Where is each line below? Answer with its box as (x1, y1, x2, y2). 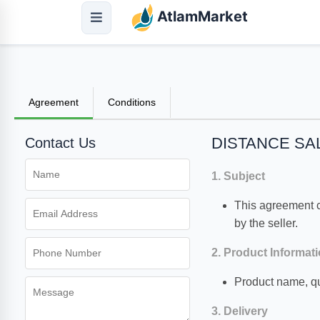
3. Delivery (211, 305, 268, 317)
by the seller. (234, 217, 298, 229)
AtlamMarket (154, 8, 249, 26)
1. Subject (211, 170, 265, 182)
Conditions (108, 96, 156, 108)
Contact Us (25, 135, 96, 151)
